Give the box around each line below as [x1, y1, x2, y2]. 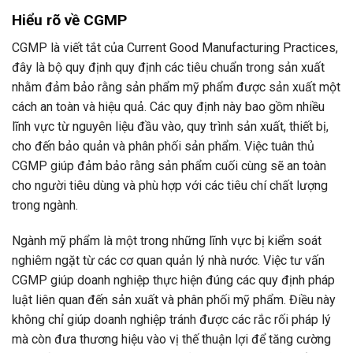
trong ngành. [12, 197, 78, 213]
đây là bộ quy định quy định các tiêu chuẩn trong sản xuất [12, 59, 325, 75]
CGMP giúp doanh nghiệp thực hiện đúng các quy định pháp [12, 273, 335, 288]
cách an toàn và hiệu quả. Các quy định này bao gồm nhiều [12, 98, 325, 114]
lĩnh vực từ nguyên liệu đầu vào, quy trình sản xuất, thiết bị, [12, 118, 329, 134]
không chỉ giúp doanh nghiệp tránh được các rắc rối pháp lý [12, 312, 331, 328]
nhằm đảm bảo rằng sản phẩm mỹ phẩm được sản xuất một [12, 79, 340, 95]
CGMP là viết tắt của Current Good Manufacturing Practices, [12, 39, 338, 55]
